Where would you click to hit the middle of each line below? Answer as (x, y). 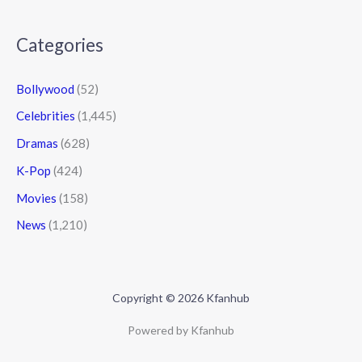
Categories (60, 45)
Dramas (37, 143)
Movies (36, 198)
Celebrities (46, 116)
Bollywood (45, 88)
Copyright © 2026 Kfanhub (181, 297)
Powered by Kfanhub (181, 330)
